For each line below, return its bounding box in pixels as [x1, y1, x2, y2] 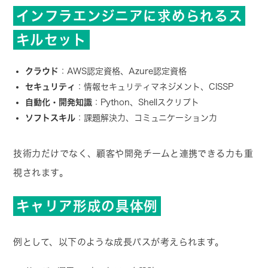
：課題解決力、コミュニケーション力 [75, 114, 218, 123]
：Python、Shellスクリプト [92, 98, 200, 107]
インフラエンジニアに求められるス [16, 9, 243, 23]
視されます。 [13, 168, 69, 178]
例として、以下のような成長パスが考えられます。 [13, 237, 224, 247]
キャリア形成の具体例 [16, 199, 159, 214]
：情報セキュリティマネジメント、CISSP [75, 83, 234, 92]
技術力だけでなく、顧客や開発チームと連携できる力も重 [13, 149, 254, 159]
